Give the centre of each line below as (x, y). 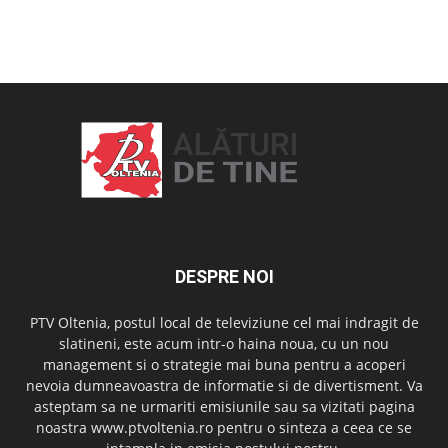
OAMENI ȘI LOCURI (90, 36)
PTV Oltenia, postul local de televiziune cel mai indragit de (224, 323)
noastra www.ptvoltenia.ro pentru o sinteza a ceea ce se (224, 428)
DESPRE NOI (224, 277)
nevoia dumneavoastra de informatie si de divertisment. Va (224, 386)
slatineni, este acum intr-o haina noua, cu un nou (224, 344)
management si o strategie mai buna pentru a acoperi (224, 365)
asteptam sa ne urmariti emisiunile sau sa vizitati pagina (224, 407)
